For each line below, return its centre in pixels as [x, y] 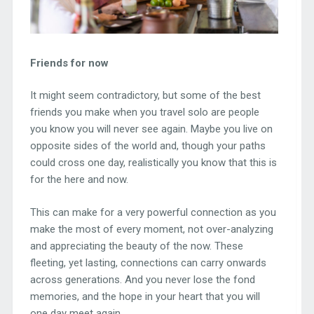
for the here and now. [79, 180]
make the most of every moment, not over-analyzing [151, 229]
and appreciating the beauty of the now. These [136, 246]
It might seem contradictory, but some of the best [145, 96]
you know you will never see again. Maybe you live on [151, 129]
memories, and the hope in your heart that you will [145, 296]
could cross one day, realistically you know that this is [153, 163]
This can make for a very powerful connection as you [153, 212]
